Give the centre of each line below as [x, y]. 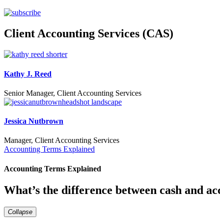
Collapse [20, 212]
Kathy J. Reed [28, 74]
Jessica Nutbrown [34, 121]
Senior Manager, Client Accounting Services [73, 93]
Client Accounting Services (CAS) [89, 34]
